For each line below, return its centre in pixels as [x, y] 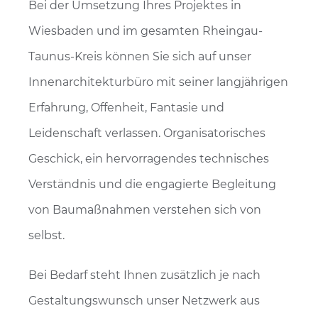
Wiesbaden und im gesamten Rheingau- [146, 31]
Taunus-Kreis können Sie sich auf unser [140, 56]
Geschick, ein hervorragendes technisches [149, 159]
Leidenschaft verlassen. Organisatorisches [147, 133]
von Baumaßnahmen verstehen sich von [145, 210]
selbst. [46, 235]
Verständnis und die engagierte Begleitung [152, 184]
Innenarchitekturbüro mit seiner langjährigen [158, 82]
